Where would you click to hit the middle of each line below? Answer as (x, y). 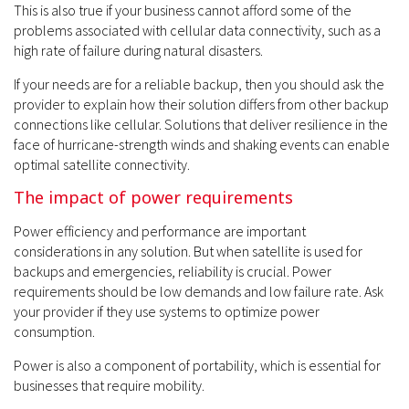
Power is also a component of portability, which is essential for (197, 365)
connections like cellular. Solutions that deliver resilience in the (201, 124)
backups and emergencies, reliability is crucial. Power (173, 271)
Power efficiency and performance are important (160, 231)
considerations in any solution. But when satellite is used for (188, 251)
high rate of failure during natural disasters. (138, 50)
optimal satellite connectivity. (102, 164)
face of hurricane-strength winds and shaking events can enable (202, 144)
